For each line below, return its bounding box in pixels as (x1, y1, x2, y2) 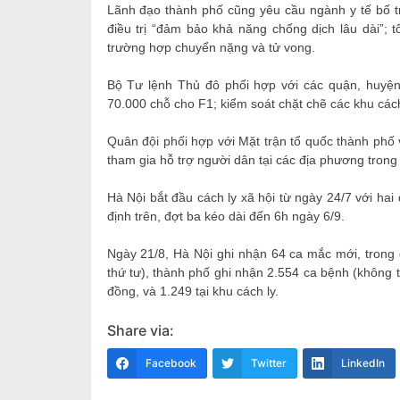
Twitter (250, 356, 287, 370)
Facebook (145, 356, 196, 370)
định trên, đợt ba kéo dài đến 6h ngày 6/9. (106, 209, 345, 223)
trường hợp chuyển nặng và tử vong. (106, 40, 315, 54)
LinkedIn (340, 356, 385, 370)
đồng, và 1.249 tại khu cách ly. (106, 284, 279, 298)
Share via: (106, 321, 174, 339)
